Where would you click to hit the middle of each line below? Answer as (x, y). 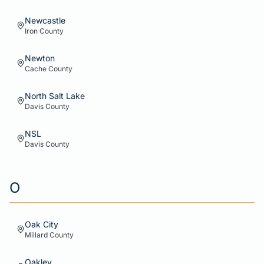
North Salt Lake (55, 96)
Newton (40, 58)
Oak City (42, 224)
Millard (36, 235)
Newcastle (45, 20)
